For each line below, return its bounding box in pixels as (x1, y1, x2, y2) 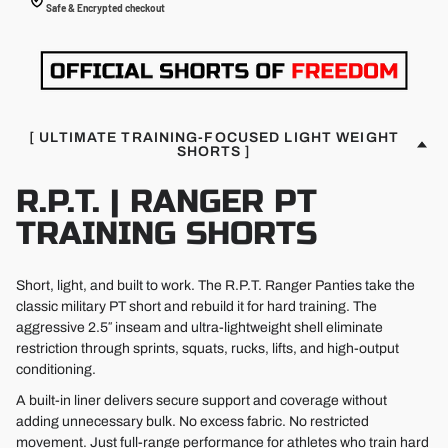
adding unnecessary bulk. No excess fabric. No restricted (16, 414, 369, 430)
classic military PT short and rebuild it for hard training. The (16, 299, 377, 315)
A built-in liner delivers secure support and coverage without (16, 393, 387, 409)
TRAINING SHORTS (16, 214, 317, 254)
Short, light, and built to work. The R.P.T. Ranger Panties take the (16, 278, 415, 294)
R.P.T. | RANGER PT (16, 182, 317, 222)
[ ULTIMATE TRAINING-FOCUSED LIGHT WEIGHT (29, 130, 399, 146)
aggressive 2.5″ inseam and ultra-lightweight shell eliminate (16, 320, 383, 336)
